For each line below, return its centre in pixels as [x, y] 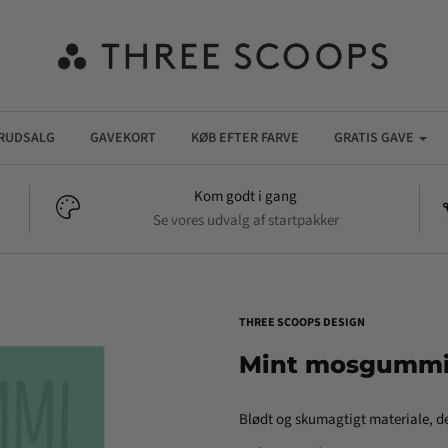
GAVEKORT [123, 138]
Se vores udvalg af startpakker [245, 220]
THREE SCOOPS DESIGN [301, 322]
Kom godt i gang [245, 196]
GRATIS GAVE [374, 138]
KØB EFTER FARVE [245, 138]
